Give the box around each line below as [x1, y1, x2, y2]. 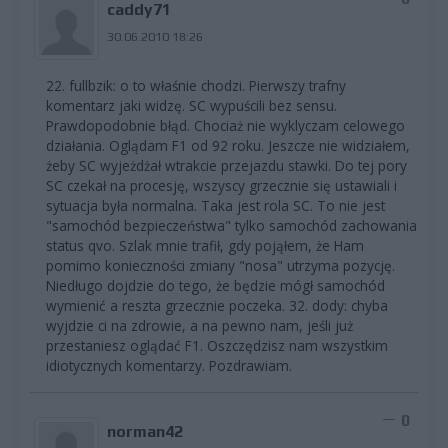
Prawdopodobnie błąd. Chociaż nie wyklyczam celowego [46, 115, 405, 135]
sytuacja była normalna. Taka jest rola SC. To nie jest [46, 195, 385, 215]
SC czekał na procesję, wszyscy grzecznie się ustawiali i [46, 175, 397, 195]
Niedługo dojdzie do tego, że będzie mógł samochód [46, 275, 385, 295]
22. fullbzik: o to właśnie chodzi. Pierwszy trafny [46, 75, 346, 95]
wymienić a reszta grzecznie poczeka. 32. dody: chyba [46, 295, 388, 315]
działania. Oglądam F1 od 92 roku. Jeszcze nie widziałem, [46, 135, 410, 155]
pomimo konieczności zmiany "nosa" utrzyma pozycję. [46, 255, 395, 275]
